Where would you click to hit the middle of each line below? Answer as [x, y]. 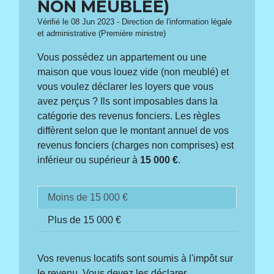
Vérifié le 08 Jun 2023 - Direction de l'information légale [135, 22]
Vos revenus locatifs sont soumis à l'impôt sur [135, 259]
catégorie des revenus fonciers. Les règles [129, 116]
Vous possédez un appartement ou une [122, 57]
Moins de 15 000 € [88, 197]
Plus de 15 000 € [85, 220]
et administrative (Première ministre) [102, 33]
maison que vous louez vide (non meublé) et [133, 72]
